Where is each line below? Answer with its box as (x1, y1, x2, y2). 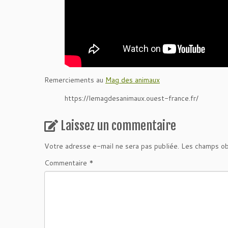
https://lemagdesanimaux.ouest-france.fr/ (65, 93, 198, 104)
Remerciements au (44, 75, 105, 85)
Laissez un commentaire (61, 118, 176, 134)
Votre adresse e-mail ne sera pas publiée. (44, 141, 179, 152)
